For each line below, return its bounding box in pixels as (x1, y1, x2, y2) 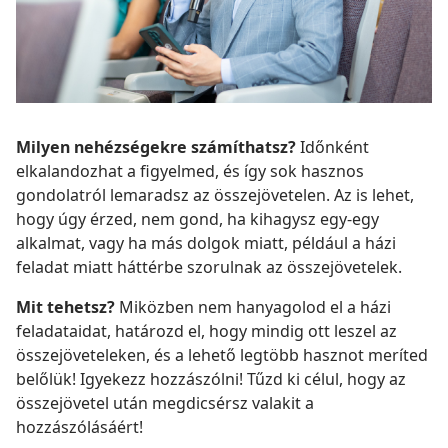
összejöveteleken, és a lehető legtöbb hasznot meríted (16, 344, 428, 367)
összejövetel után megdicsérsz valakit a (16, 392, 314, 415)
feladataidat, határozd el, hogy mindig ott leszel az (16, 320, 397, 343)
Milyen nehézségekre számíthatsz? (16, 136, 296, 159)
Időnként (296, 136, 369, 159)
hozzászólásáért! (16, 416, 143, 439)
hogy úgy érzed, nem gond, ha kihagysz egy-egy (16, 208, 379, 231)
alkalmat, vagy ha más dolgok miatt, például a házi (16, 232, 396, 255)
